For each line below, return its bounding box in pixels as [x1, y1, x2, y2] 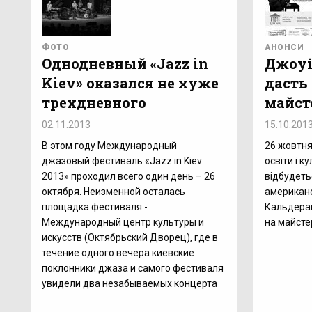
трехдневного [42, 93, 146, 111]
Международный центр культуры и [42, 217, 204, 228]
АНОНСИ [264, 42, 304, 52]
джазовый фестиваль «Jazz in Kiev [42, 155, 202, 166]
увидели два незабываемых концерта [42, 278, 217, 289]
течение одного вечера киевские [42, 247, 194, 258]
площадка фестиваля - [42, 201, 148, 212]
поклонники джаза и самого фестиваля [42, 263, 224, 274]
